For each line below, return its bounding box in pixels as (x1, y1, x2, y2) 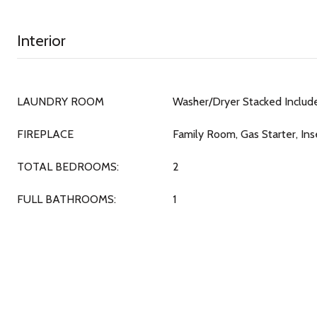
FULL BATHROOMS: (17, 192, 116, 206)
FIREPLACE (17, 127, 74, 141)
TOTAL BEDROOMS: (17, 160, 119, 173)
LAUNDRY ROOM (17, 95, 104, 108)
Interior (17, 31, 66, 50)
